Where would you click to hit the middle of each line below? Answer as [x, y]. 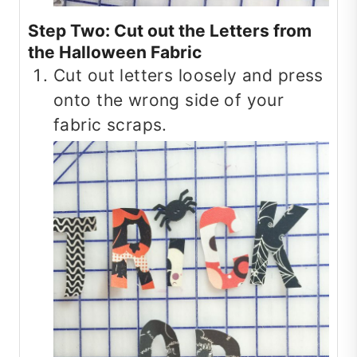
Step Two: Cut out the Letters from [170, 30]
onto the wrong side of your [169, 100]
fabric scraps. [110, 124]
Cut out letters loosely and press [188, 75]
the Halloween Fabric [115, 52]
